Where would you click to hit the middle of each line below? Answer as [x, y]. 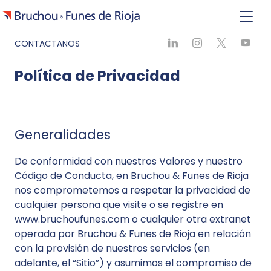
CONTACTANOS [47, 44]
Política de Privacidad [97, 76]
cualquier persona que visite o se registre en [119, 205]
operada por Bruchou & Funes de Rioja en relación [133, 234]
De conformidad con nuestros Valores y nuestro [129, 161]
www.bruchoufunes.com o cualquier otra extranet [133, 219]
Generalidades [63, 135]
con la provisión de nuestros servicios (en [112, 248]
